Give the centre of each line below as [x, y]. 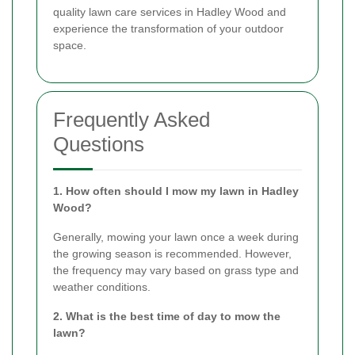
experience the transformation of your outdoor [168, 29]
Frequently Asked [132, 120]
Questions [99, 145]
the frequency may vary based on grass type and [176, 271]
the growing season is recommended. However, [172, 254]
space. [70, 46]
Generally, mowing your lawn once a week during [176, 237]
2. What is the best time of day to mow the [167, 317]
